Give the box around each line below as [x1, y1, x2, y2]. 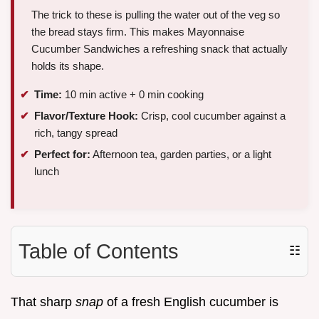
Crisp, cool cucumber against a [138, 109, 286, 122]
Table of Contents [19, 239, 179, 263]
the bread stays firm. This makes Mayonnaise [31, 26, 244, 38]
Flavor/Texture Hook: [34, 109, 138, 122]
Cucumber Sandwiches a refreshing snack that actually [31, 43, 288, 56]
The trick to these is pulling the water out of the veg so [31, 9, 280, 21]
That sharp [11, 294, 75, 309]
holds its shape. [31, 60, 104, 73]
